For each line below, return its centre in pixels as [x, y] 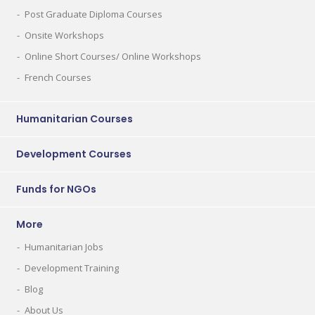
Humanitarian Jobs [64, 247]
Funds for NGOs [56, 189]
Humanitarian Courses [75, 119]
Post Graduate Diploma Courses [94, 14]
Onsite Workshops [64, 35]
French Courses [58, 77]
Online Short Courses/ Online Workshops [113, 56]
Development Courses [74, 154]
